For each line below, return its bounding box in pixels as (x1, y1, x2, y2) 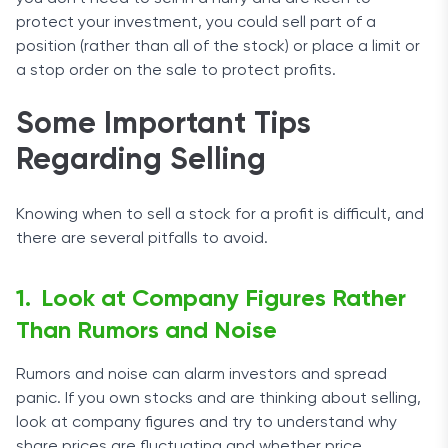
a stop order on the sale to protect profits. (16, 63, 340, 79)
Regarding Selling (16, 146, 266, 176)
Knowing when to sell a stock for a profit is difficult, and (16, 207, 424, 223)
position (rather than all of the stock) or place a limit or (16, 39, 420, 55)
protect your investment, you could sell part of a (16, 15, 376, 31)
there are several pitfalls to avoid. (16, 231, 268, 247)
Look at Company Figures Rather (41, 287, 406, 311)
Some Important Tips (16, 110, 311, 140)
